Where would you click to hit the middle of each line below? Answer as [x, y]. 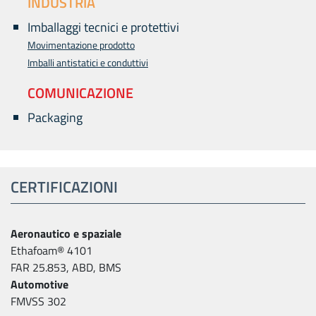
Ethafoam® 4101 [51, 250]
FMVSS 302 [38, 301]
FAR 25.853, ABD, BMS [66, 267]
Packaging [55, 117]
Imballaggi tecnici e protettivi [103, 27]
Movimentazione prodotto [81, 45]
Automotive [39, 284]
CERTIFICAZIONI [64, 187]
